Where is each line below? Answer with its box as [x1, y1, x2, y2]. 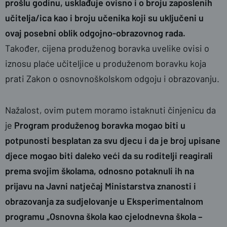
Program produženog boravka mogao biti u [14, 120, 185, 131]
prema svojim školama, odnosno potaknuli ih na [5, 165, 194, 176]
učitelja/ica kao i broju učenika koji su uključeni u [5, 12, 204, 23]
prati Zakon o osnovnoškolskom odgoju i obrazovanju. [5, 73, 219, 84]
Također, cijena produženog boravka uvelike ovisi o [5, 43, 209, 54]
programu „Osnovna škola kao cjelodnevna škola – [5, 211, 202, 222]
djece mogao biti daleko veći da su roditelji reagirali [5, 150, 213, 161]
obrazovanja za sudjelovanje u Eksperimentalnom [5, 196, 203, 207]
